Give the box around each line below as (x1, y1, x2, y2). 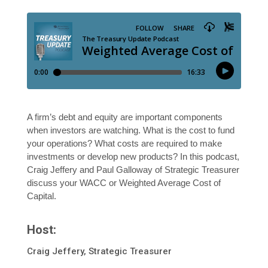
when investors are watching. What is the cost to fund (26, 125, 234, 136)
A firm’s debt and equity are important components (26, 112, 223, 123)
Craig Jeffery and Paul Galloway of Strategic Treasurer (26, 165, 239, 175)
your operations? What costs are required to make (26, 138, 222, 149)
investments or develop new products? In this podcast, (26, 151, 239, 162)
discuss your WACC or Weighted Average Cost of (26, 178, 221, 188)
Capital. (26, 191, 56, 202)
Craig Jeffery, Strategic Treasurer (26, 246, 172, 257)
